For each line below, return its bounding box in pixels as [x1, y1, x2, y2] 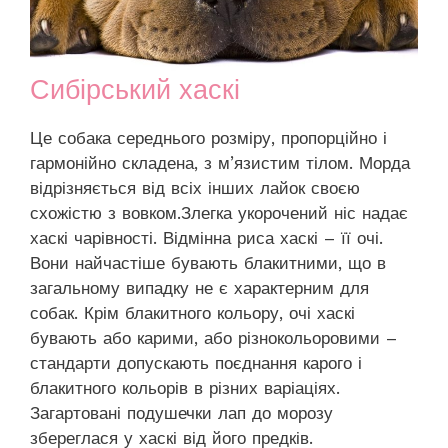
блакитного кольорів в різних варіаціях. [30, 377, 340, 398]
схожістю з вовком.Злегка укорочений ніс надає [30, 202, 408, 223]
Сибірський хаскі [30, 73, 240, 106]
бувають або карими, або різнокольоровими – [30, 327, 397, 348]
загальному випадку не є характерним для [30, 277, 369, 298]
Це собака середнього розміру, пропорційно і [30, 127, 387, 148]
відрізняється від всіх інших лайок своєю [30, 177, 360, 198]
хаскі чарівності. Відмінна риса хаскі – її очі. [30, 227, 383, 248]
